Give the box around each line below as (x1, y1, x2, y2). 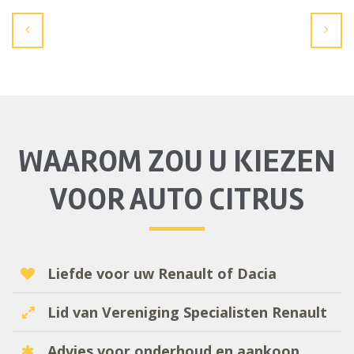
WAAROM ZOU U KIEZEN (18, 142, 336, 182)
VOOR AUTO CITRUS (50, 180, 304, 220)
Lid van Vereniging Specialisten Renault (43, 303, 327, 322)
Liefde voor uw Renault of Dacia (43, 264, 277, 284)
